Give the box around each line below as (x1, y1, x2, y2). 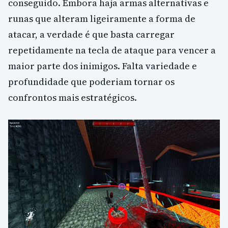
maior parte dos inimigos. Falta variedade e (8, 60, 197, 73)
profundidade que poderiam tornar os (8, 75, 175, 89)
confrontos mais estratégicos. (8, 91, 137, 104)
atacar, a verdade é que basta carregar (8, 28, 175, 41)
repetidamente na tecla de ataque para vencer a (8, 44, 216, 57)
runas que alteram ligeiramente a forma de (8, 12, 195, 25)
